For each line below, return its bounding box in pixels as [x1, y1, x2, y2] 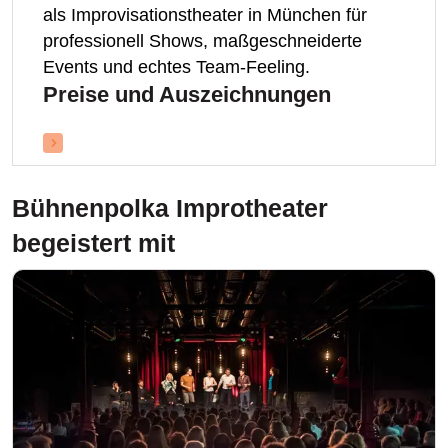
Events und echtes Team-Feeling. [43, 2, 310, 22]
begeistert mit [12, 174, 175, 202]
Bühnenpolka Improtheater [12, 139, 328, 167]
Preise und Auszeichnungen [43, 27, 331, 52]
